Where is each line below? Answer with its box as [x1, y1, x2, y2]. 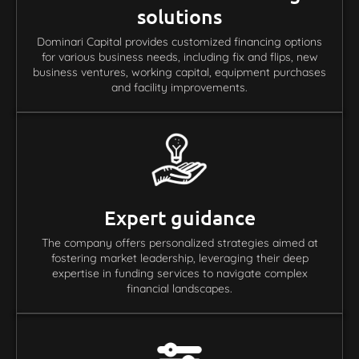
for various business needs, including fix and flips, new [41, 49, 318, 64]
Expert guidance [103, 204, 256, 230]
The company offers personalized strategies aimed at [41, 235, 318, 250]
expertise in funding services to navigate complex [51, 265, 308, 280]
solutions [137, 2, 222, 29]
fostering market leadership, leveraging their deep [50, 250, 309, 265]
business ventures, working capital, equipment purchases [33, 64, 326, 79]
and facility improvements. [111, 79, 248, 95]
